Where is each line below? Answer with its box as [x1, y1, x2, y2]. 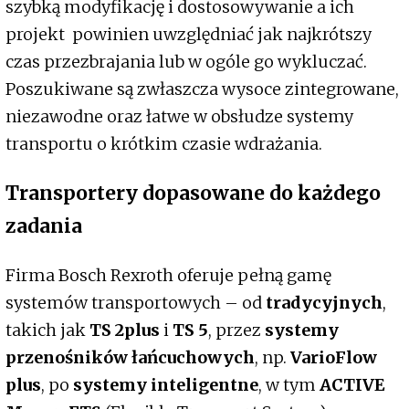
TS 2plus [89, 320, 160, 341]
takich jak [5, 320, 89, 341]
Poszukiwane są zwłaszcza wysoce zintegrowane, [5, 79, 399, 100]
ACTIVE [320, 374, 385, 396]
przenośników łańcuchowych [5, 347, 255, 369]
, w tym [258, 374, 320, 396]
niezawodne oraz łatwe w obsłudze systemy [5, 106, 353, 128]
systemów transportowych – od [5, 292, 262, 314]
